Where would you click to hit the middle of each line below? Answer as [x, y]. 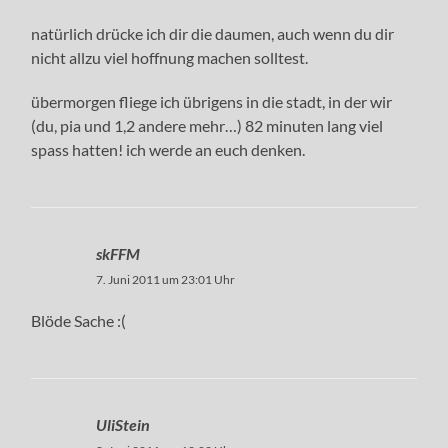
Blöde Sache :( [79, 320]
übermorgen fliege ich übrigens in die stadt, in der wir [212, 101]
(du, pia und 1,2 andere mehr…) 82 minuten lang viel [207, 125]
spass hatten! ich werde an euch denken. [168, 149]
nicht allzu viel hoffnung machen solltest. [170, 57]
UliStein [123, 424]
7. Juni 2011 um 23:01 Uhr [166, 279]
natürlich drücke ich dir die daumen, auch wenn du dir [213, 33]
